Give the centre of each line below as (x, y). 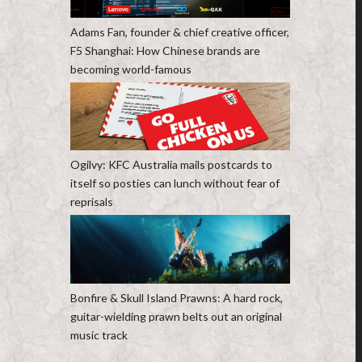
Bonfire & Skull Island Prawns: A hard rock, (176, 298)
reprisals (91, 201)
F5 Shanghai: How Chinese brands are (165, 50)
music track (99, 335)
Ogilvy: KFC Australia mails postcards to (171, 164)
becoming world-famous (130, 69)
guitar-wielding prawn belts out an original (176, 317)
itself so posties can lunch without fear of (175, 183)
